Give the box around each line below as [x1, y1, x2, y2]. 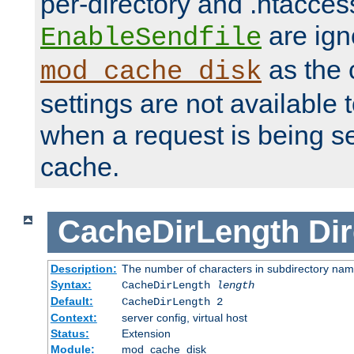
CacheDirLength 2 [121, 295, 223, 308]
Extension [121, 326, 171, 340]
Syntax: [50, 277, 92, 291]
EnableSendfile [40, 23, 262, 54]
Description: [50, 262, 117, 275]
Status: [50, 326, 89, 340]
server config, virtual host [121, 311, 247, 324]
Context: [50, 311, 97, 324]
